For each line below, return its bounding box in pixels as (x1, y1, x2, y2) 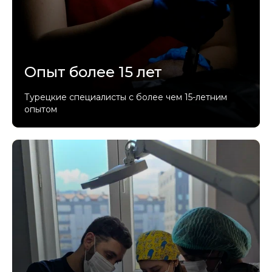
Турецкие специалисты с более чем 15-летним (24, 92, 227, 103)
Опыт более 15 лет (24, 63, 162, 81)
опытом (24, 104, 57, 115)
